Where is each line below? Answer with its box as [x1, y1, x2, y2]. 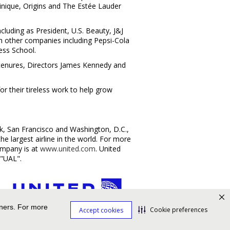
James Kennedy [60, 60, 111, 70]
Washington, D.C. [70, 124, 127, 134]
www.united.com [40, 144, 95, 154]
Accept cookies [79, 205, 123, 215]
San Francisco [7, 124, 53, 134]
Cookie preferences [150, 205, 207, 214]
